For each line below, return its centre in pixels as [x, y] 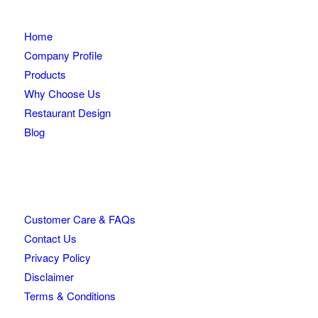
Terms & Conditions [70, 296]
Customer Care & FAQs [79, 219]
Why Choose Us [62, 94]
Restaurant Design [67, 113]
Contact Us [50, 238]
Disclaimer [49, 277]
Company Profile [63, 55]
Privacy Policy [57, 258]
